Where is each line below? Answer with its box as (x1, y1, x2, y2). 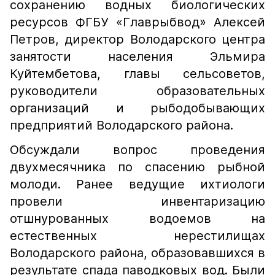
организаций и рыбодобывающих (10, 101, 265, 115)
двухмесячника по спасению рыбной (10, 160, 265, 174)
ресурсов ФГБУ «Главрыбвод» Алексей (10, 15, 265, 29)
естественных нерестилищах (10, 228, 265, 243)
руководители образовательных (10, 83, 265, 98)
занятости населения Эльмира (10, 49, 265, 64)
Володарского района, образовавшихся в (10, 246, 265, 260)
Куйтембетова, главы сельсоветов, (10, 66, 265, 81)
